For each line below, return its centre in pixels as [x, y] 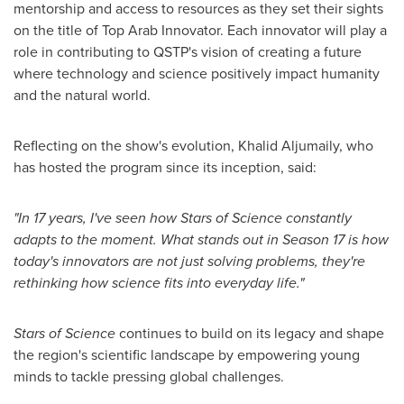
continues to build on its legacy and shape [250, 333]
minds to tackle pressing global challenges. [149, 376]
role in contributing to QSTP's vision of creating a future [188, 51]
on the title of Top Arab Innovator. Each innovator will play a [200, 30]
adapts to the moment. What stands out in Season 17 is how [201, 239]
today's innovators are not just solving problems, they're [189, 261]
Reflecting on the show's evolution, [126, 145]
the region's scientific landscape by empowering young [187, 354]
